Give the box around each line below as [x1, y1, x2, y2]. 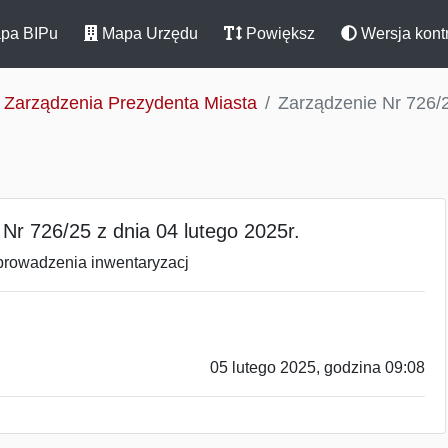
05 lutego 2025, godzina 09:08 [210, 359, 425, 376]
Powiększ [242, 25, 315, 42]
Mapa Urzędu [98, 25, 198, 42]
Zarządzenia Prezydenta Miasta [4, 93, 257, 113]
